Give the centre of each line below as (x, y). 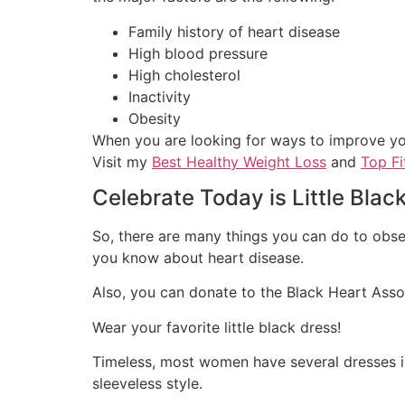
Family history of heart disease (234, 31)
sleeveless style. (147, 384)
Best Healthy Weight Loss (239, 161)
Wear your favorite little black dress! (217, 327)
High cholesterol (184, 75)
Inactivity (160, 96)
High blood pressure (198, 53)
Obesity (155, 118)
